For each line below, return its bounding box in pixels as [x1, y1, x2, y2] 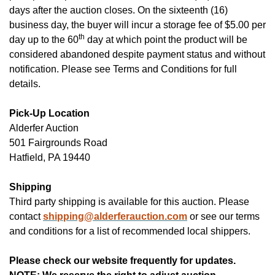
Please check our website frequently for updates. [9, 255, 236, 266]
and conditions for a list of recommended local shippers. [9, 225, 250, 236]
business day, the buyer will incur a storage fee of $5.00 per [9, 19, 266, 30]
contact [9, 211, 43, 222]
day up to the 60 [9, 34, 79, 45]
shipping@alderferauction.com [43, 211, 187, 222]
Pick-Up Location [9, 107, 90, 118]
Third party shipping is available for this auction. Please [9, 196, 249, 207]
